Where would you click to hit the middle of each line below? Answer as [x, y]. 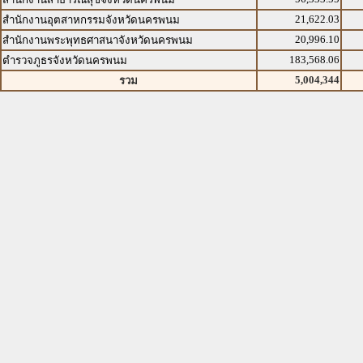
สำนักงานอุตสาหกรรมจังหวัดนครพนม [91, 20]
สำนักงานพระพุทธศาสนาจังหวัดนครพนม [98, 40]
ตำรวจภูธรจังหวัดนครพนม [65, 60]
